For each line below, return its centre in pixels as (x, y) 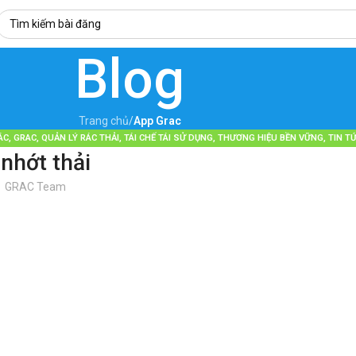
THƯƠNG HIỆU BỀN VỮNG (271, 138)
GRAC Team (36, 187)
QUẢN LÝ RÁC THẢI (81, 138)
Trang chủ (103, 121)
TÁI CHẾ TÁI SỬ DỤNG (169, 138)
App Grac (157, 121)
